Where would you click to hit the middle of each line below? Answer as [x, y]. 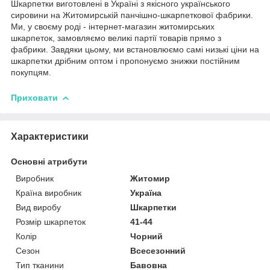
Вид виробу [38, 208]
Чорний [147, 237]
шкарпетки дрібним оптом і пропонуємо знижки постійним [125, 61]
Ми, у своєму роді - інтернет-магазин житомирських [113, 27]
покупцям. [31, 73]
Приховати [34, 98]
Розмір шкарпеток [51, 222]
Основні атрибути [49, 162]
